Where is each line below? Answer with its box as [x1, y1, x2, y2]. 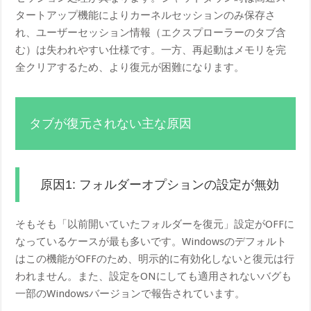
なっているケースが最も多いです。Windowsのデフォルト [15, 235, 287, 249]
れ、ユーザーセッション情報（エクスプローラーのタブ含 [15, 26, 287, 40]
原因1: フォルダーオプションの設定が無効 [40, 178, 280, 192]
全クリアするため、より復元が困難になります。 [15, 61, 245, 74]
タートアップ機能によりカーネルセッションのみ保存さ [15, 9, 276, 22]
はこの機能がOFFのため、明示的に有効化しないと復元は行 [15, 253, 295, 266]
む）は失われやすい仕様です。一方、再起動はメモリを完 [15, 44, 287, 57]
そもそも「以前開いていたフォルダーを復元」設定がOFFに [15, 218, 295, 231]
